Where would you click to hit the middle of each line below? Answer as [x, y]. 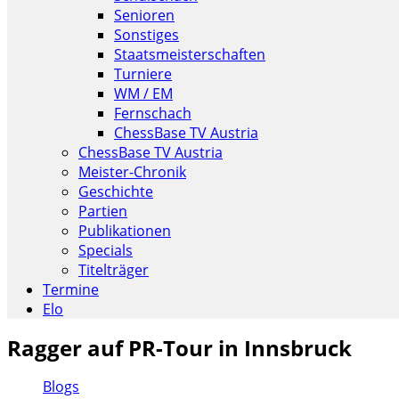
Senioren [144, 15]
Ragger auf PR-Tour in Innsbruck [179, 348]
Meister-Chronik [132, 172]
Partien [103, 211]
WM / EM [143, 94]
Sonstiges [147, 35]
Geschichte [116, 191]
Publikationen [125, 231]
